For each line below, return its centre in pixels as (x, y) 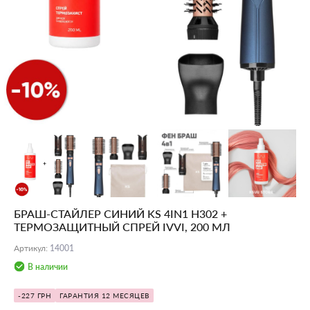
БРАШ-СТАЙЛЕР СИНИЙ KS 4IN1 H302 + (120, 214)
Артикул (30, 248)
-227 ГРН (35, 296)
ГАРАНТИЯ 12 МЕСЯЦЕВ (104, 296)
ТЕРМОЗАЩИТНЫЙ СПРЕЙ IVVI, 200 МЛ (122, 227)
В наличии (48, 267)
